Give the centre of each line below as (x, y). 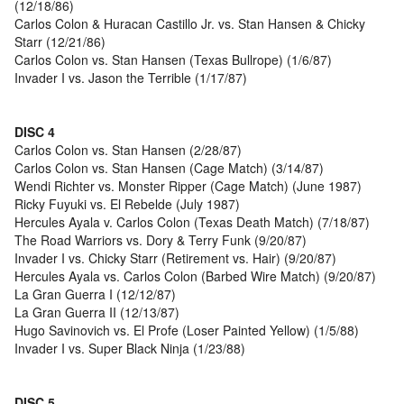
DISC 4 (35, 132)
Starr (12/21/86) (60, 42)
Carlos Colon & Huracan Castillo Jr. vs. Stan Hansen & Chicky (190, 24)
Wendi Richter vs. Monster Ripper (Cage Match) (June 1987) (188, 186)
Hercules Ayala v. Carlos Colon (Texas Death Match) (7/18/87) (192, 222)
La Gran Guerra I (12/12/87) (95, 294)
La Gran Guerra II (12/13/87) (97, 312)
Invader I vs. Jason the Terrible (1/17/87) (131, 78)
